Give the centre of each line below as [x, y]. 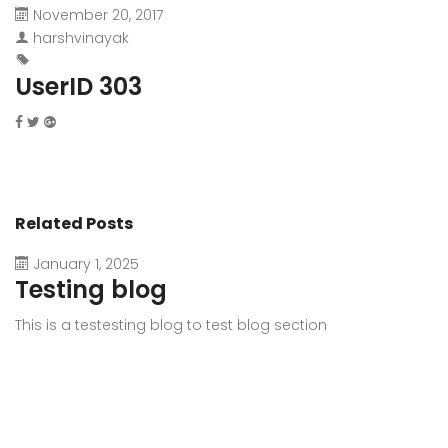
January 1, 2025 [86, 264]
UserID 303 [78, 86]
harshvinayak [81, 38]
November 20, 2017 [98, 15]
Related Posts [74, 223]
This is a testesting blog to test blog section [171, 325]
